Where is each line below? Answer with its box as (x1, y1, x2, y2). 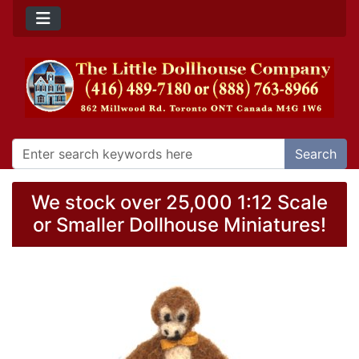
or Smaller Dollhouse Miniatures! (33, 213, 326, 237)
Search (295, 146, 337, 163)
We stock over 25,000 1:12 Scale (31, 191, 328, 215)
